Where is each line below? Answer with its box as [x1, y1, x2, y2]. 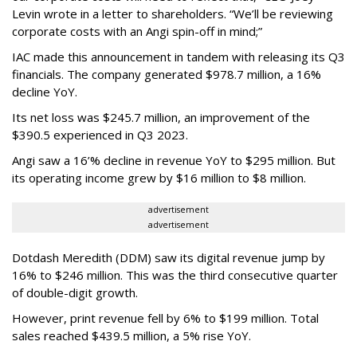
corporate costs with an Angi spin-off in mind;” [12, 23, 262, 39]
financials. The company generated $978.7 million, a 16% [12, 66, 321, 82]
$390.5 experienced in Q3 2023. [12, 127, 191, 143]
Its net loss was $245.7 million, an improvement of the [12, 109, 310, 125]
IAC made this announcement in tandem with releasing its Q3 [12, 49, 345, 65]
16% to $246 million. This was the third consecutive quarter [12, 267, 338, 283]
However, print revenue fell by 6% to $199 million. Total [12, 310, 319, 326]
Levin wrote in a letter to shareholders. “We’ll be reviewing [12, 6, 333, 22]
